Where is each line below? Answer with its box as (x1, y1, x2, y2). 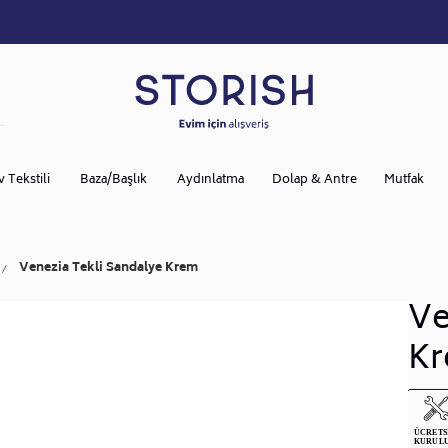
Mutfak (384, 169, 424, 191)
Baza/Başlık (79, 169, 147, 191)
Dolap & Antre (271, 169, 357, 191)
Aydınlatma (176, 169, 244, 191)
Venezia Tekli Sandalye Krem (19, 257, 198, 279)
